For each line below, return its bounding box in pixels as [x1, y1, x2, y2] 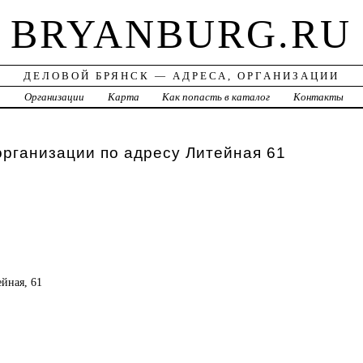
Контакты [293, 91, 344, 104]
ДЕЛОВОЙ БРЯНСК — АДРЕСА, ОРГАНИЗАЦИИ [23, 70, 340, 83]
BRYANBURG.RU [11, 11, 352, 58]
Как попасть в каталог [162, 91, 271, 104]
